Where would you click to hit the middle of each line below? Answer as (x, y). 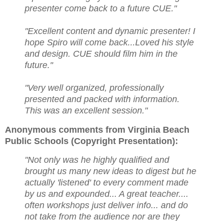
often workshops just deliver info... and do (106, 205)
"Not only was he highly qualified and (97, 160)
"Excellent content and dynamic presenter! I (110, 31)
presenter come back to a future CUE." (101, 8)
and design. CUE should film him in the (101, 54)
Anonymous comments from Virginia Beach (97, 129)
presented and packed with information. (102, 99)
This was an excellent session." (86, 110)
